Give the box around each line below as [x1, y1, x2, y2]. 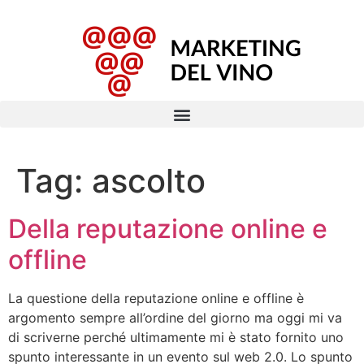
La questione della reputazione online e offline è [8, 290, 304, 306]
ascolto [92, 161, 206, 201]
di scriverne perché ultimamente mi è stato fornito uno [8, 329, 344, 345]
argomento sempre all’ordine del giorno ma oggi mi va [8, 310, 342, 326]
